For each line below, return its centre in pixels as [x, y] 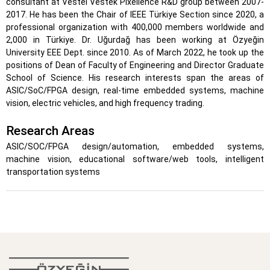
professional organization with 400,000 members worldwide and [135, 27]
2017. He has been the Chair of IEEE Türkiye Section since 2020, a [135, 14]
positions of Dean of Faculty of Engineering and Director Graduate [135, 65]
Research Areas [50, 131]
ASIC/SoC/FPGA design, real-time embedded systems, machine [135, 90]
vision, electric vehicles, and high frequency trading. [105, 103]
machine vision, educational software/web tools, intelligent [135, 159]
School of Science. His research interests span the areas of [135, 78]
